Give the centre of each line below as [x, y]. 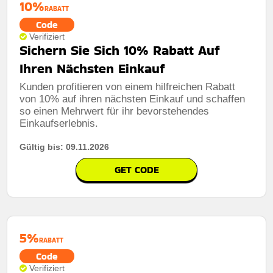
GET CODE [136, 169]
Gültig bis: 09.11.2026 [65, 147]
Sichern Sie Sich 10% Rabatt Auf [120, 50]
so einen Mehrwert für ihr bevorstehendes [115, 111]
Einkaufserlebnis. [59, 123]
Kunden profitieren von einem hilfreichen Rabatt [128, 87]
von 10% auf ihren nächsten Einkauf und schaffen [133, 99]
